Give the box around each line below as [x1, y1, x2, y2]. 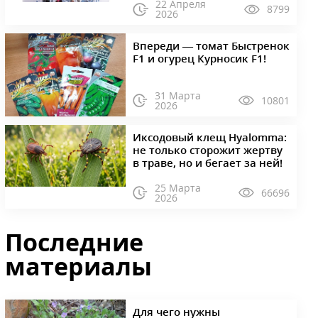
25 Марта [155, 180, 202, 194]
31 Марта [155, 88, 202, 102]
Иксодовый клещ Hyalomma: [132, 129, 287, 144]
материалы [5, 249, 153, 283]
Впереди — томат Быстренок [132, 38, 290, 53]
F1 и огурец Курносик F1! [132, 51, 266, 66]
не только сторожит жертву [132, 142, 283, 157]
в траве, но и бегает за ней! [132, 155, 283, 170]
